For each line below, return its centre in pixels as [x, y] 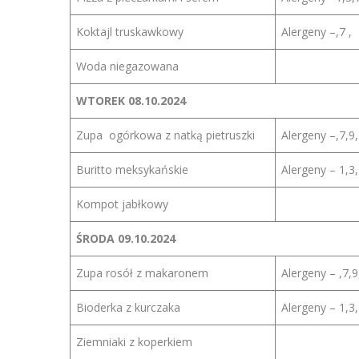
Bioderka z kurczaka [128, 307]
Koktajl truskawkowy [130, 32]
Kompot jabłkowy [122, 204]
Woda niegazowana [127, 66]
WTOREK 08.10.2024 [131, 101]
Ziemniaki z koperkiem [134, 342]
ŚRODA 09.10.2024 [126, 238]
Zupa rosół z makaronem [142, 273]
